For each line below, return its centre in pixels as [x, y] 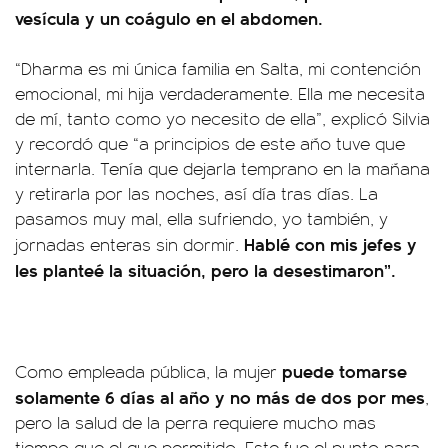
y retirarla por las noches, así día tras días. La [196, 193]
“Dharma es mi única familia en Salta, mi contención [218, 68]
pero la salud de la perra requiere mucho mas [195, 422]
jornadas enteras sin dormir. [127, 244]
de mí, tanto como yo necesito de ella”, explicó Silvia [222, 118]
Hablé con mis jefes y [328, 243]
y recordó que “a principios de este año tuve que [210, 143]
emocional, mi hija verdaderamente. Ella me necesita [220, 93]
